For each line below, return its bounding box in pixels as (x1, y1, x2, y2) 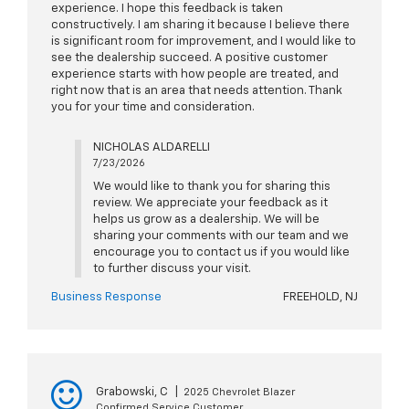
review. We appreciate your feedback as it (92, 197, 328, 210)
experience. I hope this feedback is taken (51, 3, 283, 16)
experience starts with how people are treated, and (51, 68, 339, 81)
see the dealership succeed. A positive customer (51, 52, 328, 65)
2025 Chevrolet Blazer (184, 387, 295, 398)
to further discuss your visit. (92, 263, 251, 276)
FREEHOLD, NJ (283, 291, 358, 304)
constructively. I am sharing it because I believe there (51, 19, 350, 32)
